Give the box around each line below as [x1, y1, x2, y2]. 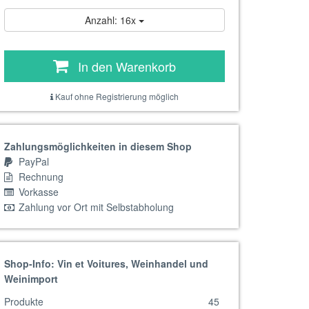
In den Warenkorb [78, 57, 176, 75]
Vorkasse [16, 185, 59, 199]
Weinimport [4, 272, 58, 286]
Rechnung [16, 170, 63, 183]
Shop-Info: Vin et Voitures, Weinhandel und [4, 257, 208, 270]
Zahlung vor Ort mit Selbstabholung [16, 200, 174, 214]
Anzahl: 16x [85, 13, 139, 27]
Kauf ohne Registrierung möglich [53, 90, 179, 102]
